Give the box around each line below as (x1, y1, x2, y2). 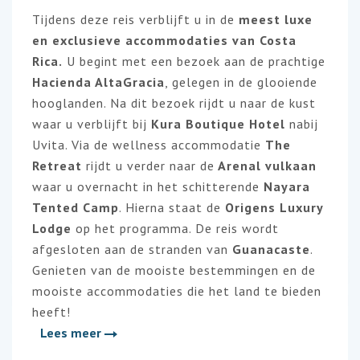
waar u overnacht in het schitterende (32, 178, 264, 194)
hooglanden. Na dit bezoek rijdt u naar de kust (32, 95, 316, 111)
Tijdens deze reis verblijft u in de (32, 11, 239, 27)
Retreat (32, 157, 82, 174)
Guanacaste (232, 241, 310, 257)
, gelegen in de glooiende (165, 74, 317, 90)
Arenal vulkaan (215, 157, 317, 174)
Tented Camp (32, 199, 119, 215)
